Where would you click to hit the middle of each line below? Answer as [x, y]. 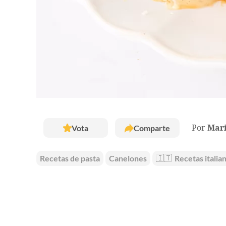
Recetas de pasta [70, 158]
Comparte [152, 128]
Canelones [128, 158]
